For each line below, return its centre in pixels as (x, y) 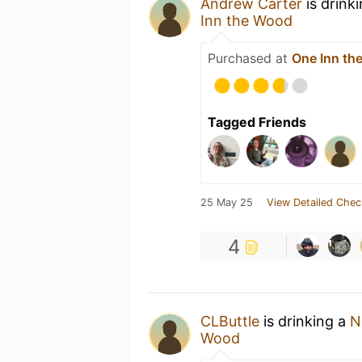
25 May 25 (227, 202)
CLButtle (230, 321)
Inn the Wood (246, 20)
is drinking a (305, 321)
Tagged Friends (257, 122)
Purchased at (250, 58)
